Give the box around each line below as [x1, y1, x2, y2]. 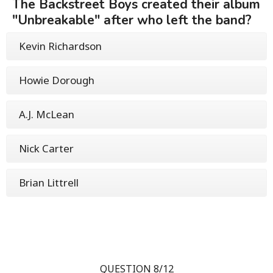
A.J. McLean [19, 107, 74, 121]
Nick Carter [19, 141, 74, 155]
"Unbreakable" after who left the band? [12, 11, 252, 29]
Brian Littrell [19, 175, 79, 190]
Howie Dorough [19, 73, 94, 87]
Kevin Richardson [19, 38, 102, 53]
